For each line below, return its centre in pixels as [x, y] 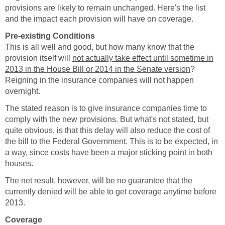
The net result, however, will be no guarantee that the [99, 180]
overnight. [23, 91]
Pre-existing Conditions [50, 36]
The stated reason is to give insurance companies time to [106, 108]
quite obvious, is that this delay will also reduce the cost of [107, 130]
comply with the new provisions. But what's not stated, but [107, 119]
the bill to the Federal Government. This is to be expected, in [111, 141]
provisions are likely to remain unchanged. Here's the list [105, 8]
